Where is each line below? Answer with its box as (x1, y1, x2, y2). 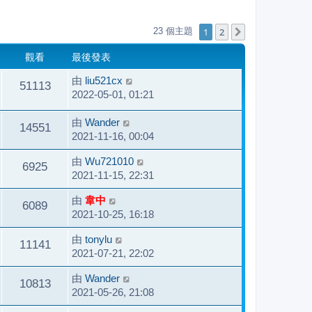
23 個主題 (153, 26, 196, 37)
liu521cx (85, 74, 123, 86)
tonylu (85, 233, 112, 245)
